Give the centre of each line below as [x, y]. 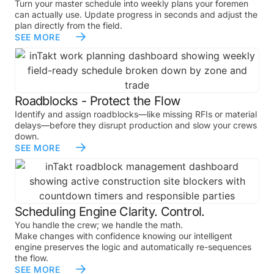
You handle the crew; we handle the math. [99, 224]
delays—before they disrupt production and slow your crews [136, 125]
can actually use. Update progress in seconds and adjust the [136, 14]
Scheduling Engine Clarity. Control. [110, 211]
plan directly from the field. [68, 25]
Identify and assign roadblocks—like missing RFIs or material [136, 114]
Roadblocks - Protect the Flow [98, 101]
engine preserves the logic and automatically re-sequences [133, 246]
